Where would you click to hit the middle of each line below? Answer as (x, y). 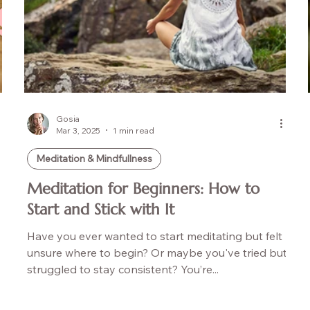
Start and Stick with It (100, 209)
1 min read (133, 130)
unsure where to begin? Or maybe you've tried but (157, 252)
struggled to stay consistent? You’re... (122, 269)
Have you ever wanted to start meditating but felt (154, 236)
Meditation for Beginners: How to (143, 188)
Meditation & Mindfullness (94, 158)
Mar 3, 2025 (78, 130)
